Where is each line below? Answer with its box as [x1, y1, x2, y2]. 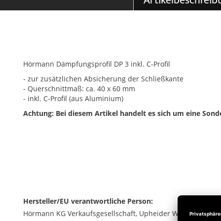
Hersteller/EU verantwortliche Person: [23, 196, 153, 206]
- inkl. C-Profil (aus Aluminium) [23, 94, 123, 103]
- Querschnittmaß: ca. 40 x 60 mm [23, 84, 135, 93]
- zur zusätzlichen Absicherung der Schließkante [23, 74, 184, 83]
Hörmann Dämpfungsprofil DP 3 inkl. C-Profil [23, 59, 170, 69]
